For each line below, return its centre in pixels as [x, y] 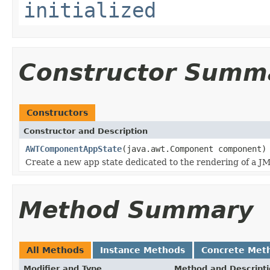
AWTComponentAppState [74, 149]
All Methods [55, 250]
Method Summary [136, 210]
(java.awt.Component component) [194, 149]
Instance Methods [143, 250]
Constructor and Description [86, 131]
